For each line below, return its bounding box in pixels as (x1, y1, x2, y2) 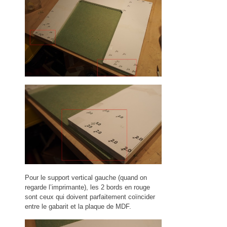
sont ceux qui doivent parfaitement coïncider (25, 193, 155, 201)
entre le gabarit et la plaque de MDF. (25, 202, 131, 210)
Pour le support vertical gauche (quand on (25, 173, 147, 181)
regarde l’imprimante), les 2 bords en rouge (25, 183, 150, 191)
